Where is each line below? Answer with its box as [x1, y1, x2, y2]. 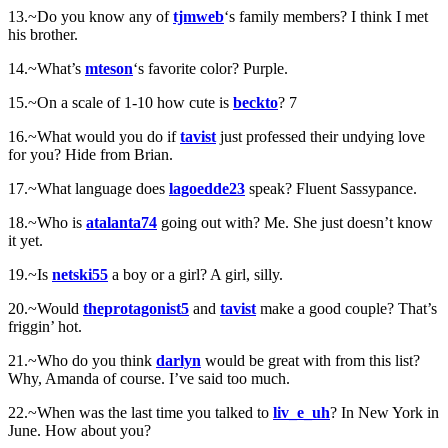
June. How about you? [8, 421, 151, 439]
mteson [85, 59, 133, 77]
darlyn [156, 351, 201, 369]
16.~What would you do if [8, 127, 180, 145]
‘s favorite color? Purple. [133, 59, 288, 77]
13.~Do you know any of [8, 7, 173, 25]
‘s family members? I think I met [224, 7, 428, 25]
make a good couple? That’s [256, 299, 437, 317]
